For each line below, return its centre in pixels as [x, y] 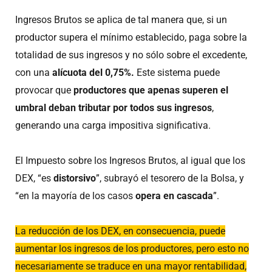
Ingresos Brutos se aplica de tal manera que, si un [121, 20]
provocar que [44, 90]
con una [34, 73]
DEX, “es [34, 178]
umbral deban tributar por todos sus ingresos [114, 108]
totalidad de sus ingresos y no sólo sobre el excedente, [131, 55]
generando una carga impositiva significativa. [113, 126]
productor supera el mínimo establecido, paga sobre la [131, 38]
